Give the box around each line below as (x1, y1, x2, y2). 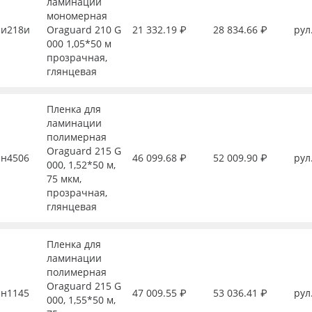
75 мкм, (46, 172, 81, 185)
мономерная (46, 9, 107, 22)
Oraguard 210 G (46, 23, 121, 36)
